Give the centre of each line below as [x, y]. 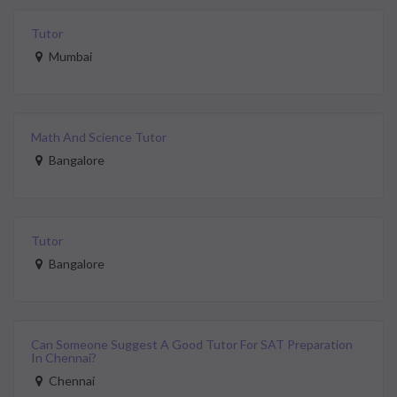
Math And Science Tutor [99, 136]
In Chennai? [64, 357]
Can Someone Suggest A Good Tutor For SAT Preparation [192, 344]
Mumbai [69, 56]
